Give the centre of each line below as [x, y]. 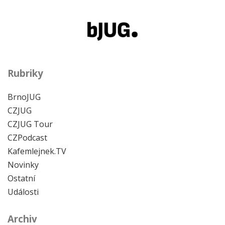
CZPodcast [27, 138]
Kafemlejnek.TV [37, 151]
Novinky [23, 165]
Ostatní [21, 179]
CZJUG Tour [30, 124]
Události [23, 192]
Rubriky [25, 73]
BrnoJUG [24, 97]
